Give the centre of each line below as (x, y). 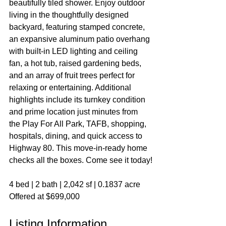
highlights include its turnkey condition (78, 100)
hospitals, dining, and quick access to (77, 136)
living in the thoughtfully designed (70, 15)
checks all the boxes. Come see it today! (81, 160)
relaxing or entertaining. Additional (71, 88)
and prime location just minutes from (74, 112)
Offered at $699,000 (44, 196)
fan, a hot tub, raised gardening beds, (76, 63)
